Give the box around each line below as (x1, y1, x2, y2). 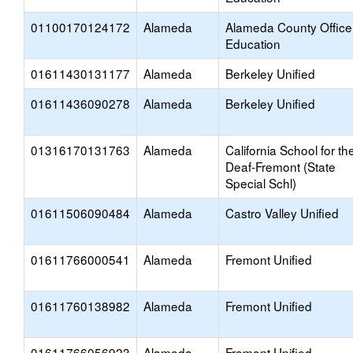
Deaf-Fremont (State (225, 158, 336, 175)
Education (225, 35, 281, 52)
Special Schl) (225, 174, 296, 191)
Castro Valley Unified (225, 204, 339, 221)
